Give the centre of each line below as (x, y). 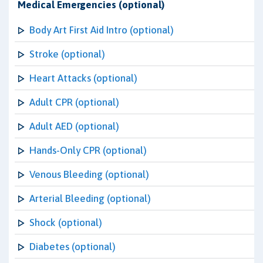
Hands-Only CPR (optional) (88, 150)
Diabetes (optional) (73, 247)
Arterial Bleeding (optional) (90, 198)
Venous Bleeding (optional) (89, 174)
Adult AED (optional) (74, 126)
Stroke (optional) (67, 54)
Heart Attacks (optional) (83, 78)
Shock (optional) (66, 222)
